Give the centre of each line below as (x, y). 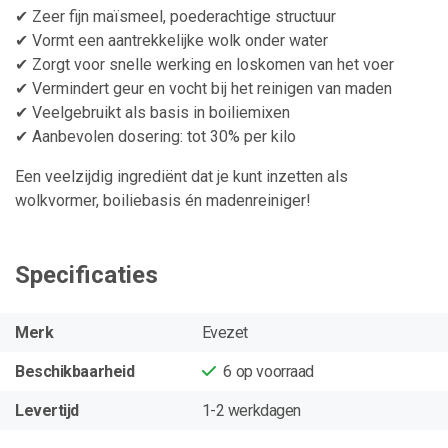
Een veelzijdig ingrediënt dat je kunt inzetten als (181, 177)
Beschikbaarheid (75, 371)
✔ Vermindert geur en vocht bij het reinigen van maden (203, 89)
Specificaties (86, 275)
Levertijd (47, 410)
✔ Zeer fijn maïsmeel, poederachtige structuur (175, 17)
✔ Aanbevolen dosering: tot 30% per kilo (155, 137)
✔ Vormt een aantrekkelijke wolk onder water (171, 41)
